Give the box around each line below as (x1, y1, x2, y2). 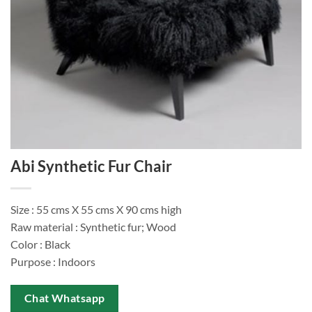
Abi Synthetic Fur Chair (10, 157, 172, 176)
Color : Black (10, 237, 70, 251)
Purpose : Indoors (10, 255, 95, 269)
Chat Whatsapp (24, 291, 105, 304)
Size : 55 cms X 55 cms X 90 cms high (10, 203, 182, 217)
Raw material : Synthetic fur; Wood (10, 220, 176, 234)
